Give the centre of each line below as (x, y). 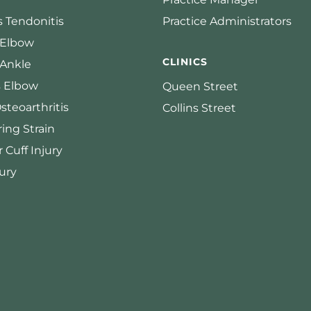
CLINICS (185, 62)
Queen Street (200, 86)
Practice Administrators (227, 22)
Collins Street (199, 108)
